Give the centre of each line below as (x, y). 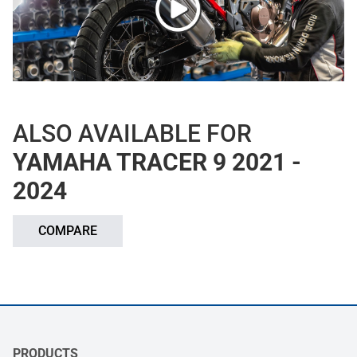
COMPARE (68, 231)
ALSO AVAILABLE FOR (132, 134)
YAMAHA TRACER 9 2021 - (157, 163)
